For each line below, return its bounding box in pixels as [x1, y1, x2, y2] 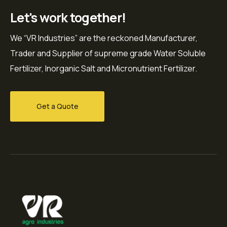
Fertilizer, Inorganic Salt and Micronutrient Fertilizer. [10, 62, 197, 74]
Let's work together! [10, 8, 126, 26]
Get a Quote [36, 101, 79, 111]
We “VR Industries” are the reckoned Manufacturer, [10, 32, 198, 44]
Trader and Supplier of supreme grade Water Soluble [10, 47, 206, 59]
